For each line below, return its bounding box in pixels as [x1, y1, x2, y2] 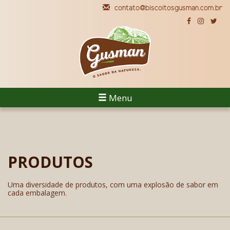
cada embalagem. [8, 188, 67, 198]
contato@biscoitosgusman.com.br [112, 4, 222, 13]
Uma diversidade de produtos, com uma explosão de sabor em [8, 180, 218, 190]
